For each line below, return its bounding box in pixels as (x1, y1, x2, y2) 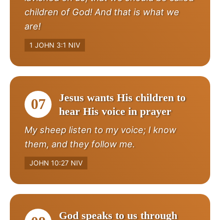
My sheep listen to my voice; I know (25, 124, 176, 135)
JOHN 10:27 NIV (29, 158, 82, 167)
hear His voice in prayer (59, 105, 171, 117)
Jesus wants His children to (59, 91, 186, 104)
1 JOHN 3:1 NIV (29, 40, 80, 49)
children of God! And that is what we (25, 6, 179, 17)
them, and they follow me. (25, 138, 135, 149)
